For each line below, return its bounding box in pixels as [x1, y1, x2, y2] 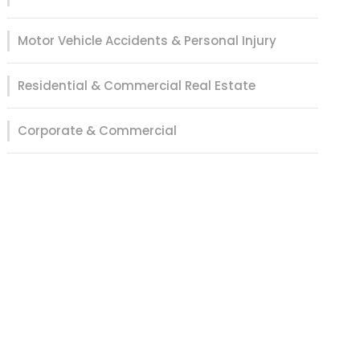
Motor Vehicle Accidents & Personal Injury [18, 31, 277, 49]
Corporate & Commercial [18, 121, 178, 139]
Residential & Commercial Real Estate [18, 76, 256, 94]
